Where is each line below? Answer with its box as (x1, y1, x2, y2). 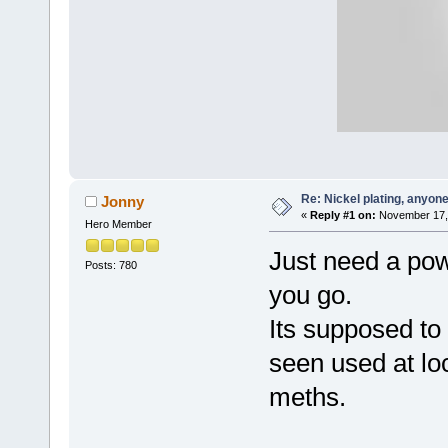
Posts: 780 (84, 258, 137, 271)
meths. (268, 382, 346, 413)
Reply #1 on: (309, 209, 376, 222)
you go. (268, 280, 352, 311)
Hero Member (84, 218, 152, 231)
